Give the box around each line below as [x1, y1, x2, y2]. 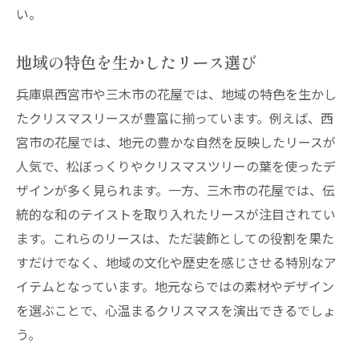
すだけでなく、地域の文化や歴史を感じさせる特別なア [16, 252, 337, 272]
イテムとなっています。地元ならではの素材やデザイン [16, 276, 334, 296]
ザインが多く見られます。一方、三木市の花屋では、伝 [16, 180, 335, 200]
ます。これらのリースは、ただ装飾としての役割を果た [16, 228, 334, 248]
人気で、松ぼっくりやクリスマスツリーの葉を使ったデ [16, 156, 336, 175]
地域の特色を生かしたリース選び [16, 50, 256, 74]
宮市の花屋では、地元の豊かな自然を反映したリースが [16, 132, 336, 151]
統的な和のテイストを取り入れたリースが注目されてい [16, 204, 336, 224]
